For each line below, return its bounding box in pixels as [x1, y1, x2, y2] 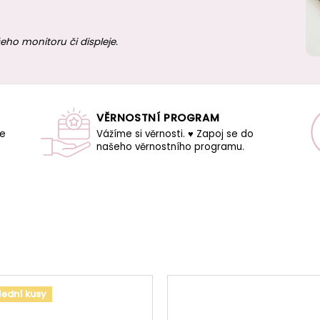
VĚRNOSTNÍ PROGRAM [96, 110, 220, 125]
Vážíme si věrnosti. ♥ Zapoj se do [96, 126, 254, 141]
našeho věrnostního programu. [96, 139, 244, 154]
